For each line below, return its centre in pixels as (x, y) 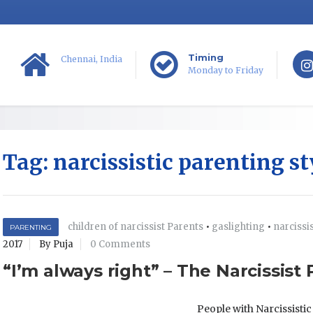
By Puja (56, 244)
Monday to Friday (226, 70)
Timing (206, 57)
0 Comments (120, 244)
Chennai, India (92, 59)
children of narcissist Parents (136, 227)
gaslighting (238, 227)
